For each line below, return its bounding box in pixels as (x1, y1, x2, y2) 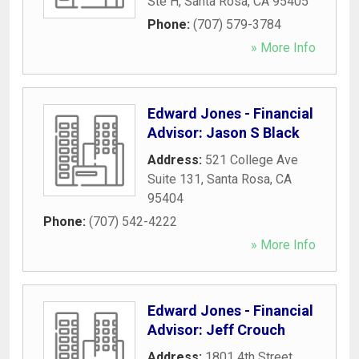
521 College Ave (205, 151, 298, 167)
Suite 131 (147, 171, 201, 187)
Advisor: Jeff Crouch (147, 321, 285, 338)
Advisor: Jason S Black (147, 123, 300, 141)
